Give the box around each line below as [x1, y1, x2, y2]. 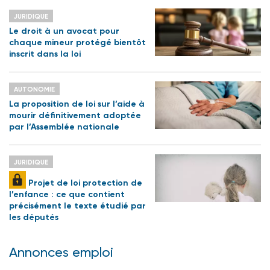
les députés [9, 212, 58, 223]
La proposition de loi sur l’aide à [9, 99, 145, 110]
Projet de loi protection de [26, 178, 142, 189]
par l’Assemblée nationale [9, 122, 119, 133]
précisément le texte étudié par [9, 201, 146, 212]
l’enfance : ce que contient [9, 189, 125, 200]
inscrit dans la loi [9, 49, 81, 60]
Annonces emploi [9, 245, 113, 260]
